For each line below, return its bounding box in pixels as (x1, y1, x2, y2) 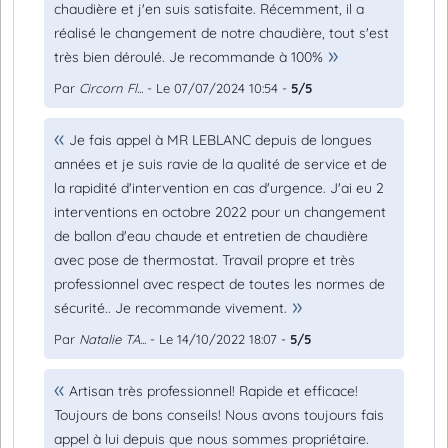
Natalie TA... (79, 331, 146, 347)
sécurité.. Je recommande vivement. (54, 299, 287, 317)
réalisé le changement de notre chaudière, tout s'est (54, 24, 389, 42)
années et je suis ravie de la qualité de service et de (54, 155, 387, 173)
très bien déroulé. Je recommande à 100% (54, 48, 323, 66)
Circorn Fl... (79, 80, 143, 96)
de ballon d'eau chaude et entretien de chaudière (54, 227, 368, 245)
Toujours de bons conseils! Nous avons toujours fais (54, 406, 384, 424)
